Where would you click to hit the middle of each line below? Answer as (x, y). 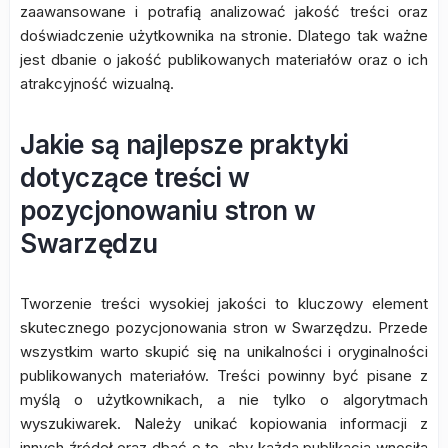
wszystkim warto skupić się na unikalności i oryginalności (224, 351)
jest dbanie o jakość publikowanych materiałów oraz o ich (224, 59)
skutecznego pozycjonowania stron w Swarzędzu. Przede (224, 327)
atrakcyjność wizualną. (97, 83)
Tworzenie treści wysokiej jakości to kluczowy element (224, 303)
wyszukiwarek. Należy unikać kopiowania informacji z (224, 423)
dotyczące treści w (134, 177)
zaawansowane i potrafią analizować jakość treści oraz (224, 11)
